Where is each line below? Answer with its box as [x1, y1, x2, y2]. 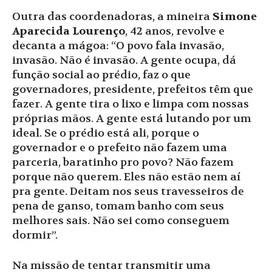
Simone [210, 9, 257, 24]
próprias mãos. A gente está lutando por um [12, 111, 251, 126]
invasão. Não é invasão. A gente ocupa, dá [12, 53, 236, 67]
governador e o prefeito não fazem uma [12, 140, 227, 155]
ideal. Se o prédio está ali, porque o [12, 126, 199, 140]
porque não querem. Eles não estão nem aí [12, 169, 240, 184]
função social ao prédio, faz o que [12, 67, 191, 82]
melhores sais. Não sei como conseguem [12, 213, 229, 228]
